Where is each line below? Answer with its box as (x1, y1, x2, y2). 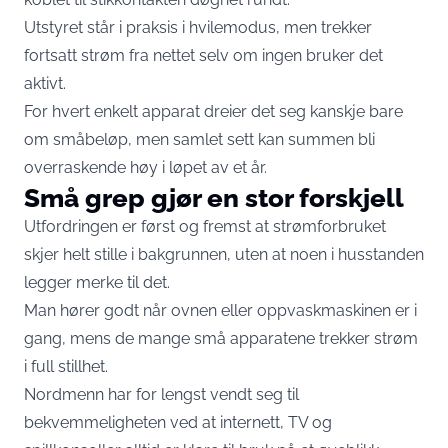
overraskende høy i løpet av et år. (24, 158, 267, 178)
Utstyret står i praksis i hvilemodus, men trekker (24, 18, 372, 38)
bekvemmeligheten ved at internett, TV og (24, 413, 332, 433)
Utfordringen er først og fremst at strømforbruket (24, 217, 386, 237)
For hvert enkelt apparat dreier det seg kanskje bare (24, 102, 403, 122)
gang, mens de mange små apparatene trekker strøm (24, 329, 418, 349)
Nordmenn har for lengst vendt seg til (24, 385, 299, 405)
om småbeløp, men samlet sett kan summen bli (24, 130, 375, 150)
